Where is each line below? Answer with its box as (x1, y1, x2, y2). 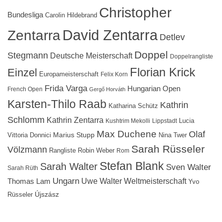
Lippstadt (152, 117, 177, 125)
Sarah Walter (40, 161, 98, 172)
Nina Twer (159, 132, 187, 139)
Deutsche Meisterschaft (50, 51, 132, 60)
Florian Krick (130, 65, 195, 79)
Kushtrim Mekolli (106, 117, 150, 125)
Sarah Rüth (7, 165, 38, 171)
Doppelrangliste (170, 53, 213, 60)
